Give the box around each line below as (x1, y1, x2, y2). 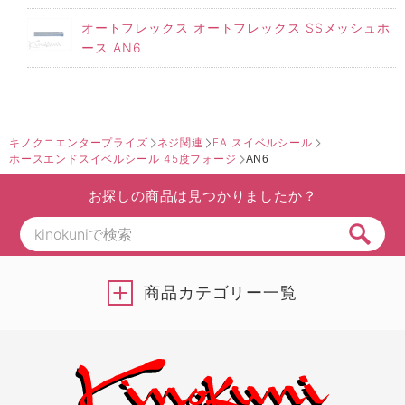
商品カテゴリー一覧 (144, 283, 297, 302)
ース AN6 (81, 39, 142, 55)
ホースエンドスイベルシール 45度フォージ (9, 151, 237, 165)
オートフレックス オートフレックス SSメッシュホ (81, 19, 391, 35)
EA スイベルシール (212, 135, 313, 149)
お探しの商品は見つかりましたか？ (88, 188, 317, 204)
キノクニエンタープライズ (9, 135, 148, 149)
